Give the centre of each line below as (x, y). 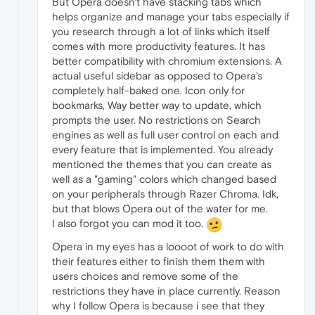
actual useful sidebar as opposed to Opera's (157, 75)
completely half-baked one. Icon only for (148, 90)
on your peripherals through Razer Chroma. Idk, (165, 193)
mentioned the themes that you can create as (162, 164)
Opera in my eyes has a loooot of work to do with (168, 246)
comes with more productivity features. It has (159, 46)
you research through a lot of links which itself (161, 31)
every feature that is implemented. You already (162, 149)
